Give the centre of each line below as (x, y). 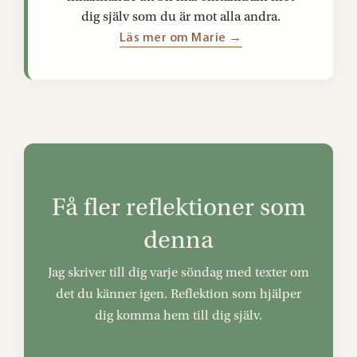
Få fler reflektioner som (178, 207)
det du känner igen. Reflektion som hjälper (178, 294)
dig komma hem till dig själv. (178, 315)
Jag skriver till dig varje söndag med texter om (178, 272)
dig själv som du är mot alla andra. (180, 16)
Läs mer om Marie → (180, 37)
